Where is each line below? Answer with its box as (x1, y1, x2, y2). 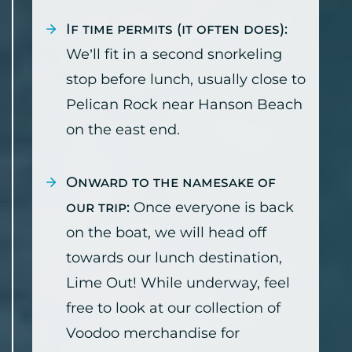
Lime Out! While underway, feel (66, 274, 290, 292)
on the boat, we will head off (66, 224, 266, 242)
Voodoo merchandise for (66, 324, 240, 343)
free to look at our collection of (66, 299, 280, 317)
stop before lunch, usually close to (66, 71, 306, 89)
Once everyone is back (130, 199, 294, 217)
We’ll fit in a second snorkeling (66, 46, 282, 64)
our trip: (66, 199, 130, 217)
